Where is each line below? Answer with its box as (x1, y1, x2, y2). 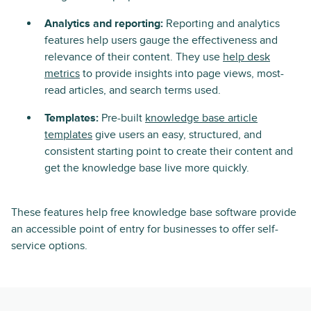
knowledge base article (145, 111, 258, 125)
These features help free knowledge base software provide (11, 205, 296, 219)
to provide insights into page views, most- (80, 67, 284, 81)
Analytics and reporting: (44, 17, 166, 31)
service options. (11, 239, 87, 253)
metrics (44, 67, 80, 81)
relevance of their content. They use (44, 50, 223, 64)
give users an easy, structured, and (92, 128, 262, 142)
